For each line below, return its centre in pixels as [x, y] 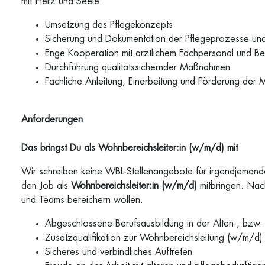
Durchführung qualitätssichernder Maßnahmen [138, 67]
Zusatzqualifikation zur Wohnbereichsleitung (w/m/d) [154, 238]
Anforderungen [52, 119]
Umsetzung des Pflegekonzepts [109, 25]
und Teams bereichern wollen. [83, 200]
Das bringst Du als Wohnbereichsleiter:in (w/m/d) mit [130, 148]
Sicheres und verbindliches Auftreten [119, 252]
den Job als [46, 186]
